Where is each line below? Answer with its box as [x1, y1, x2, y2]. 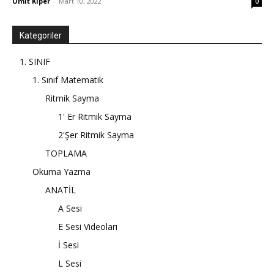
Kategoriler [20, 31, 62, 41]
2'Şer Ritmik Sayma [58, 129, 134, 141]
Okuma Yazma [32, 166, 91, 178]
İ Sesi [58, 239, 79, 251]
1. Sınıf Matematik [32, 74, 103, 86]
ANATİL [45, 184, 76, 196]
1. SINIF [20, 56, 50, 68]
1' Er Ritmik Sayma [58, 111, 131, 123]
